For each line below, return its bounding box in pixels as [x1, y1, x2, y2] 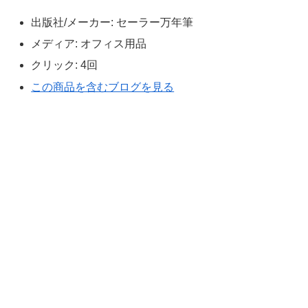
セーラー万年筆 [113, 16, 194, 28]
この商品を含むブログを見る [31, 80, 175, 93]
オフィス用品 [78, 38, 147, 50]
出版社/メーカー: [31, 16, 114, 28]
